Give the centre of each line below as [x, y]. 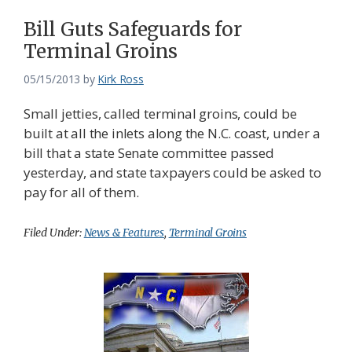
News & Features [124, 233]
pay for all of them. [81, 192]
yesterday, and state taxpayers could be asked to [172, 173]
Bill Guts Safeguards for [133, 30]
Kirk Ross [121, 79]
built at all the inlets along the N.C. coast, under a [172, 134]
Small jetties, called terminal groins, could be [160, 114]
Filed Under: [54, 233]
